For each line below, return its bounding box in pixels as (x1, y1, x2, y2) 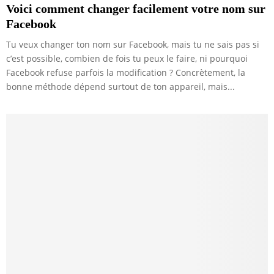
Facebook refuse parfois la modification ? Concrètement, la (6, 66, 245, 78)
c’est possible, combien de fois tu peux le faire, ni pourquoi (6, 52, 248, 64)
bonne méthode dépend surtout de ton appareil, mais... (6, 80, 235, 92)
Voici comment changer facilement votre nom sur (6, 1, 265, 15)
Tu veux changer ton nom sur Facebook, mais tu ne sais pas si (6, 38, 259, 50)
